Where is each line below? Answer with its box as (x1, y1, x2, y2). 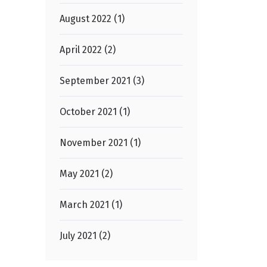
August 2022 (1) (60, 13, 125, 24)
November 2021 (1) (60, 136, 141, 148)
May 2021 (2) (60, 167, 113, 179)
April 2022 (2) (60, 44, 116, 55)
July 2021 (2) (60, 229, 110, 241)
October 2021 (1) (60, 105, 130, 117)
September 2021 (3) (60, 74, 144, 86)
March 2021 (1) (60, 198, 122, 210)
